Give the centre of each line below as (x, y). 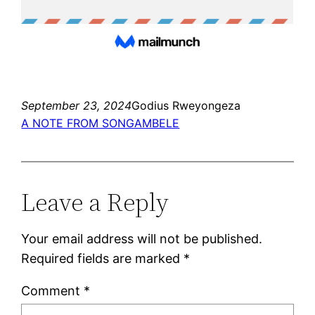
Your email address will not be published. (142, 238)
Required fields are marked (103, 258)
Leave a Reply (95, 202)
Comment (53, 290)
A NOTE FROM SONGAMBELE (101, 123)
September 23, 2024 (77, 105)
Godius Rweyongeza (186, 105)
